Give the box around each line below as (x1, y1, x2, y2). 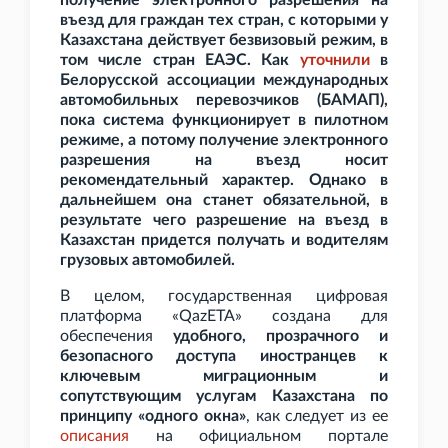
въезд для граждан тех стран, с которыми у (60, 12, 388, 29)
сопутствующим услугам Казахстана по (60, 388, 388, 405)
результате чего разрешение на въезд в (60, 212, 388, 229)
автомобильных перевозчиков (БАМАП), (60, 92, 388, 109)
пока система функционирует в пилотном (60, 112, 388, 129)
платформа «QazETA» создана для (60, 308, 388, 325)
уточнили (299, 52, 370, 69)
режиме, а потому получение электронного (60, 132, 388, 149)
